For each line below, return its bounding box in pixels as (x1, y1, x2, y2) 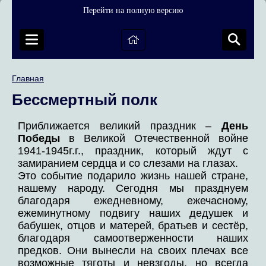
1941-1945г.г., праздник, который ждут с (18, 145, 248, 157)
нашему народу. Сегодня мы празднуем (18, 182, 248, 195)
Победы (18, 132, 60, 145)
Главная (12, 74, 44, 83)
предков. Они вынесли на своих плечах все (18, 245, 248, 257)
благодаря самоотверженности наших (18, 232, 248, 245)
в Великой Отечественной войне (60, 132, 248, 145)
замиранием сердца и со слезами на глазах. (18, 157, 238, 170)
